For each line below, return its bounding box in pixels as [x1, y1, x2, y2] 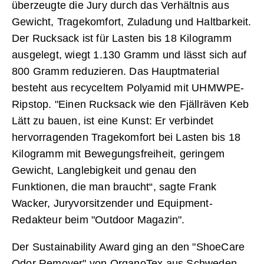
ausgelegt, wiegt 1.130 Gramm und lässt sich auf [12, 48, 247, 61]
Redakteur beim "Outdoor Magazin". [12, 213, 185, 226]
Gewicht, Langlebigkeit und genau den [12, 164, 197, 176]
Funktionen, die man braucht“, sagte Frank [12, 180, 217, 193]
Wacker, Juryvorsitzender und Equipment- [12, 197, 213, 209]
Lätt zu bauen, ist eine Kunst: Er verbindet [12, 114, 214, 127]
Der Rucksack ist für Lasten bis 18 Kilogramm [12, 32, 232, 44]
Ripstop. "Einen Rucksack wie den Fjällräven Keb [12, 98, 249, 110]
